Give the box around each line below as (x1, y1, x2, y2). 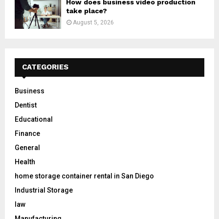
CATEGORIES (22, 62, 68, 71)
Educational (15, 115, 53, 123)
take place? (66, 7, 107, 15)
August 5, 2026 (73, 19, 114, 26)
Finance (15, 129, 40, 137)
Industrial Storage (15, 186, 73, 194)
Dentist (15, 101, 37, 109)
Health (15, 157, 35, 166)
